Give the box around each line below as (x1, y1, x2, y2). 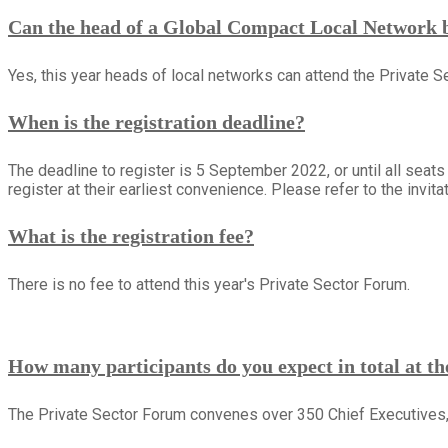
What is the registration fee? (8, 225, 254, 248)
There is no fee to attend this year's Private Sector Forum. (8, 274, 410, 294)
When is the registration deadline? (8, 111, 305, 134)
